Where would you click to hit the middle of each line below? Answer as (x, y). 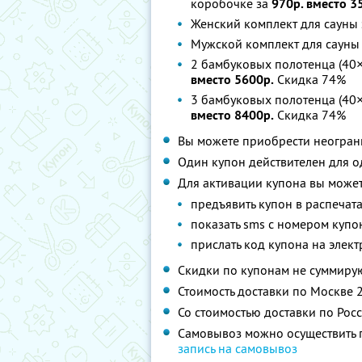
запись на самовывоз (238, 348)
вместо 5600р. (232, 80)
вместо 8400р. (232, 115)
